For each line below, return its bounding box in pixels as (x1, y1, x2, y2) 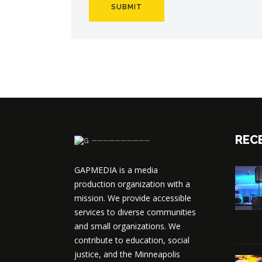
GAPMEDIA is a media (74, 164, 158, 175)
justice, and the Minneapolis (74, 248, 180, 260)
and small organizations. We (74, 220, 181, 232)
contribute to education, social (74, 234, 189, 246)
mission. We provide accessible (74, 192, 191, 204)
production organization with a (74, 178, 190, 189)
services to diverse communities (74, 206, 196, 218)
